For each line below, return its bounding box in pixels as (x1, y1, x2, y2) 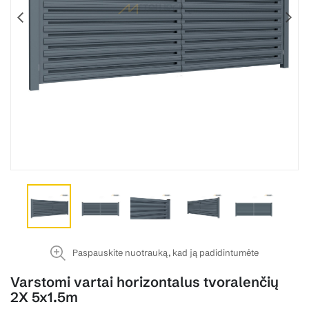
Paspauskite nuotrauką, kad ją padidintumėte (72, 247, 259, 259)
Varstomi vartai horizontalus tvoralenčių (10, 272, 279, 290)
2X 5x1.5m (10, 288, 78, 306)
